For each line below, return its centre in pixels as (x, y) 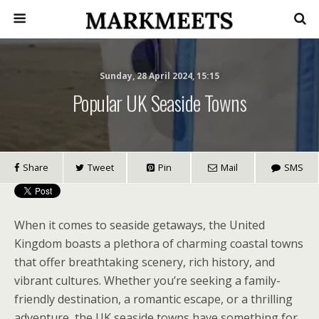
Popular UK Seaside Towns (159, 103)
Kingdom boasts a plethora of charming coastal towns (159, 244)
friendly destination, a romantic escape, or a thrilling (153, 299)
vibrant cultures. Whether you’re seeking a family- (147, 281)
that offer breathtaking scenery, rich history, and (145, 262)
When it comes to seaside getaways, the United (140, 225)
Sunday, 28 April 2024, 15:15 (159, 76)
